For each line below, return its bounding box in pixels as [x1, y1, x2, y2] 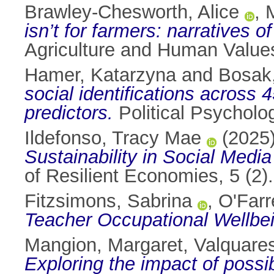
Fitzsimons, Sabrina [24, 190, 192, 212]
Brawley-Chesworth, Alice [24, 1, 239, 23]
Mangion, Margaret [24, 234, 183, 256]
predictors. [24, 102, 113, 124]
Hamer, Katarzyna [24, 64, 176, 86]
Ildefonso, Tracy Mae [24, 127, 201, 149]
